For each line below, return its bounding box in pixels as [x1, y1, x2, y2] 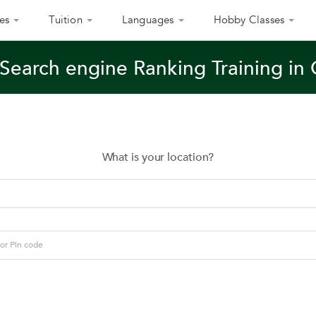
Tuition [49, 13, 83, 27]
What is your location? [102, 150, 214, 165]
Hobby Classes [213, 13, 285, 27]
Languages [121, 13, 174, 27]
